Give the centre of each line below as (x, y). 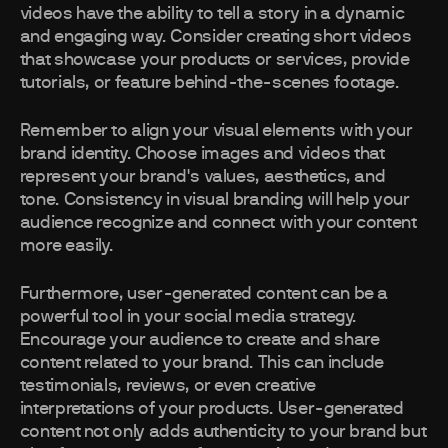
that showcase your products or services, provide (214, 60)
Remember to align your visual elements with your (216, 131)
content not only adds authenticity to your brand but (223, 432)
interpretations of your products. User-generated (211, 409)
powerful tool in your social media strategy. (188, 317)
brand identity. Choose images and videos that (202, 154)
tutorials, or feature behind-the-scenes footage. (209, 83)
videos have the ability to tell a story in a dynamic (212, 14)
